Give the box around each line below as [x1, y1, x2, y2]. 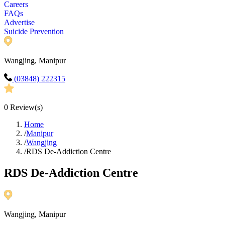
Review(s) [8, 103, 43, 112]
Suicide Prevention [4, 27, 64, 36]
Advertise [4, 18, 35, 27]
